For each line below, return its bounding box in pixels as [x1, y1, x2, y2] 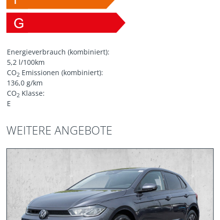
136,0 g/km [7, 78, 43, 88]
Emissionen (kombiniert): [20, 68, 104, 78]
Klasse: [20, 88, 45, 98]
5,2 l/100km [7, 57, 45, 67]
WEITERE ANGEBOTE [6, 122, 113, 138]
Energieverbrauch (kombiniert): [7, 47, 110, 57]
